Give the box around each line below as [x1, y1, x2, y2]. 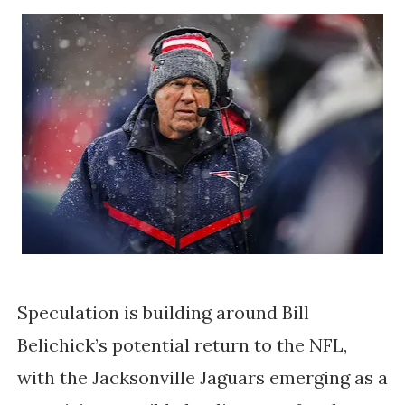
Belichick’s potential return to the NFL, [16, 333, 347, 356]
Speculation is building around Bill [16, 300, 309, 324]
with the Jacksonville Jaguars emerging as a [16, 365, 388, 389]
